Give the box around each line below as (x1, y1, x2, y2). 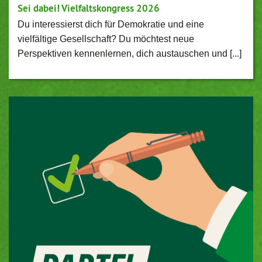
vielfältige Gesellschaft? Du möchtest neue (18, 34, 194, 44)
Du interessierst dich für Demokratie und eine (18, 19, 204, 29)
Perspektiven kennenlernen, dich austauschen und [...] (18, 49, 242, 58)
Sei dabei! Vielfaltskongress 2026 (18, 2, 160, 15)
